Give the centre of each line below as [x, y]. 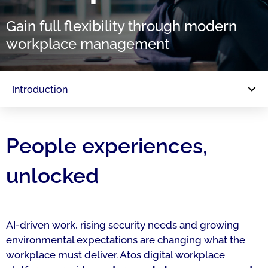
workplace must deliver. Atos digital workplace [115, 255]
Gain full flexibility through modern [121, 26]
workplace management [88, 44]
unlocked [52, 176]
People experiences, [107, 146]
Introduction [40, 89]
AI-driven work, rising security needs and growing [123, 225]
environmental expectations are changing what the [126, 240]
